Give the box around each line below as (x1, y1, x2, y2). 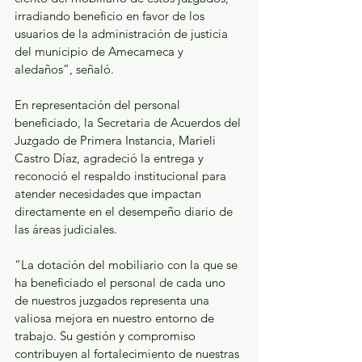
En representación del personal (15, 97, 183, 113)
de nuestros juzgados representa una (15, 293, 213, 309)
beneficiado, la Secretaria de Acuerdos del (15, 115, 244, 131)
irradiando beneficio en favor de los (15, 8, 208, 24)
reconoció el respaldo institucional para (15, 168, 229, 184)
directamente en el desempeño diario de (15, 204, 236, 220)
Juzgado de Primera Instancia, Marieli (15, 133, 219, 149)
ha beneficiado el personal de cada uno (15, 275, 229, 291)
